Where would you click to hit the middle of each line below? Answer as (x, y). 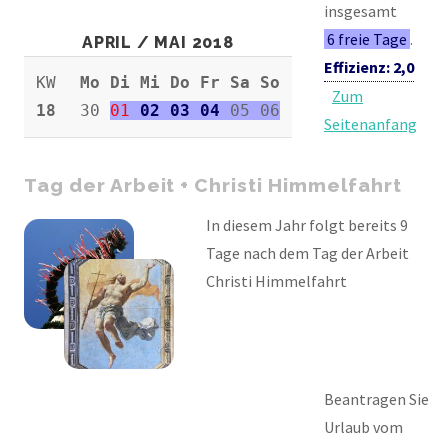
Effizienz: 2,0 (369, 67)
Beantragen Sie (376, 398)
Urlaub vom (363, 426)
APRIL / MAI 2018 (158, 43)
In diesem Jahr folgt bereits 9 (307, 224)
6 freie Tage (367, 39)
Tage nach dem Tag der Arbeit (307, 252)
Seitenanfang (370, 124)
